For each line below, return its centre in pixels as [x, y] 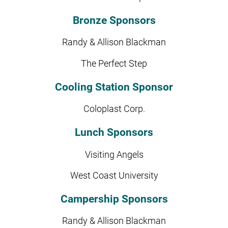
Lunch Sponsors [114, 132]
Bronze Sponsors [114, 20]
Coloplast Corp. [114, 109]
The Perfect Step [114, 63]
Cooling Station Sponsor [114, 86]
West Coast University [114, 175]
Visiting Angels [114, 154]
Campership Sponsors [114, 199]
